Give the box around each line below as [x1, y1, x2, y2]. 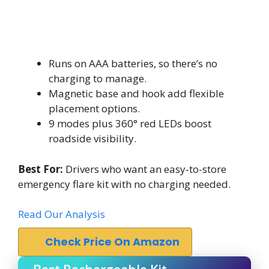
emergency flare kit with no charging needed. [18, 177, 231, 191]
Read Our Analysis [18, 207, 105, 221]
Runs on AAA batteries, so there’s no [49, 56, 217, 70]
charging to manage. [49, 71, 147, 85]
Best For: [18, 162, 63, 176]
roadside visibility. [49, 131, 136, 145]
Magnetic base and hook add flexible [49, 86, 224, 100]
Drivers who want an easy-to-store [63, 162, 226, 176]
